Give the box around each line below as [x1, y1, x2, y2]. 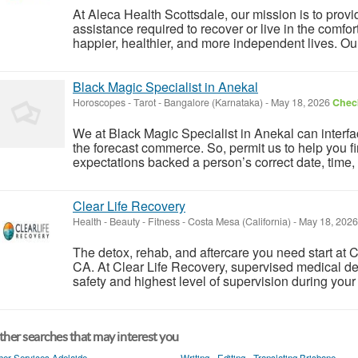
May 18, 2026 [268, 94, 332, 109]
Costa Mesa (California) [188, 213, 291, 229]
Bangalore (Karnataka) [164, 94, 263, 109]
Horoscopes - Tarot [73, 94, 156, 109]
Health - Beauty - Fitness [73, 213, 180, 229]
